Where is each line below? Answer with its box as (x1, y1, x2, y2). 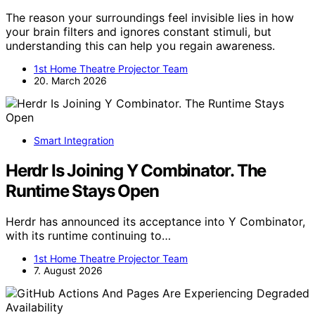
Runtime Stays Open (6, 180, 159, 201)
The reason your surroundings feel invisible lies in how (6, 10, 294, 25)
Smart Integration (34, 134, 114, 146)
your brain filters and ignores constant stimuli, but (6, 24, 271, 39)
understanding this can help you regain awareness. (6, 38, 275, 53)
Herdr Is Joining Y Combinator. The (6, 160, 266, 181)
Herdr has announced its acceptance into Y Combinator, (6, 214, 305, 229)
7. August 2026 (34, 264, 103, 277)
